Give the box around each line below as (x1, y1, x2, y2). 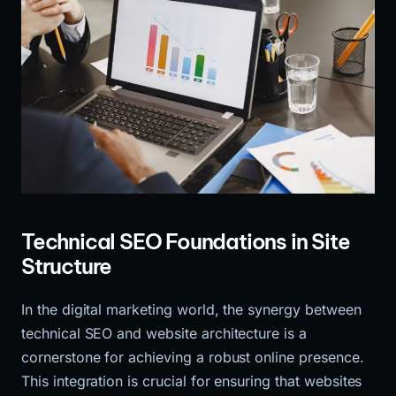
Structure (21, 253, 112, 280)
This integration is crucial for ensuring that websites (21, 371, 362, 390)
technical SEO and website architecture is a (21, 324, 307, 342)
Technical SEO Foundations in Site (21, 228, 350, 255)
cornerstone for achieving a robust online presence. (21, 347, 364, 366)
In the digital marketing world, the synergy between (21, 300, 362, 318)
